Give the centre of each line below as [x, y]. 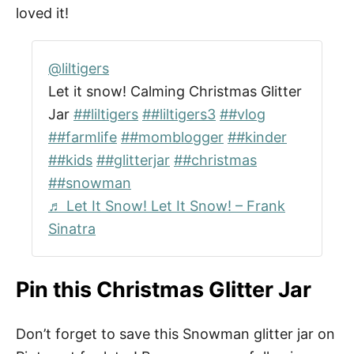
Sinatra [72, 228]
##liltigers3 [179, 114]
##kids [70, 160]
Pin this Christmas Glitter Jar [164, 289]
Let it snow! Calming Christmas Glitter [175, 91]
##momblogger [172, 137]
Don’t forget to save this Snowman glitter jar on [175, 333]
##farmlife [83, 137]
